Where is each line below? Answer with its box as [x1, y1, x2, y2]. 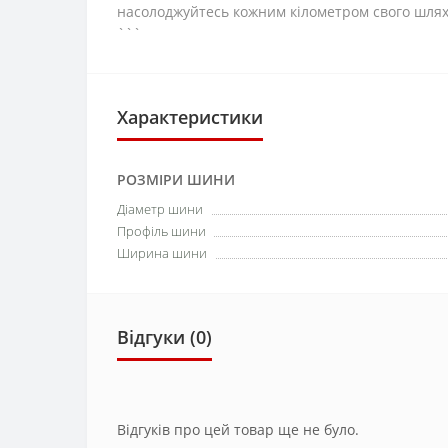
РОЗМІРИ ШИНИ [117, 170, 235, 189]
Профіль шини [117, 222, 206, 240]
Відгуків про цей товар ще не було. [117, 420, 359, 439]
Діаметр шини [117, 200, 203, 218]
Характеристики [117, 105, 263, 129]
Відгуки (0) [117, 325, 212, 349]
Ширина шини [117, 244, 207, 262]
